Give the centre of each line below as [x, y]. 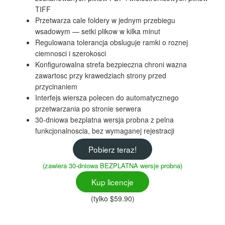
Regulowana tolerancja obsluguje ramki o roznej [111, 42]
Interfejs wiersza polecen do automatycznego [107, 97]
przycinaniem [56, 86]
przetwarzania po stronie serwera [88, 108]
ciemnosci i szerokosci [71, 53]
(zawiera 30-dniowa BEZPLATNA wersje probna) [113, 166]
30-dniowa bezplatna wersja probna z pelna [104, 119]
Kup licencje [113, 182]
